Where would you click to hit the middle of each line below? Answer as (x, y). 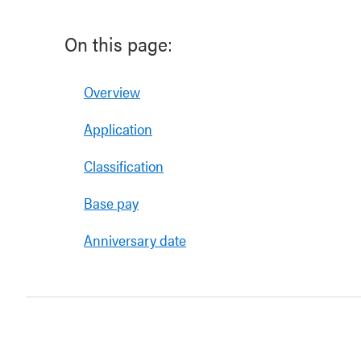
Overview (112, 91)
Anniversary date (135, 240)
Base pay (111, 203)
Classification (124, 166)
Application (118, 129)
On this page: (118, 44)
